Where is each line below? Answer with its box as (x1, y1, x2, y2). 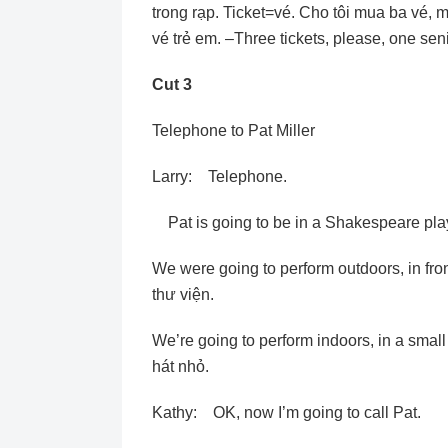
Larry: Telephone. (152, 168, 287, 185)
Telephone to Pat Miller (152, 122, 315, 139)
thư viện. (152, 286, 214, 303)
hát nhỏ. (152, 358, 209, 375)
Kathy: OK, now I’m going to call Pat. (152, 404, 421, 421)
